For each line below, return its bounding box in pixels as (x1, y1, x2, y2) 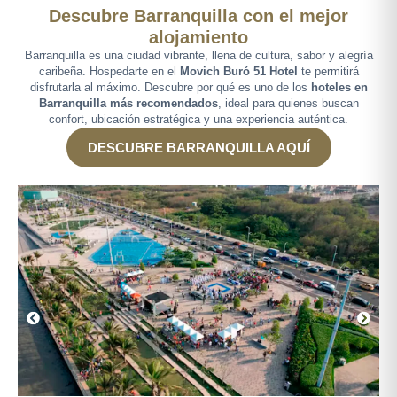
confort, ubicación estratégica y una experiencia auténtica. (49, 113, 348, 126)
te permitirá (297, 65, 359, 78)
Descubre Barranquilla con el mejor (49, 6, 348, 26)
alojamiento (149, 27, 248, 47)
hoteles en (310, 81, 368, 94)
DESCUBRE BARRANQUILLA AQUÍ (87, 140, 310, 155)
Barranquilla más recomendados (38, 97, 218, 110)
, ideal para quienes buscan (217, 97, 359, 110)
